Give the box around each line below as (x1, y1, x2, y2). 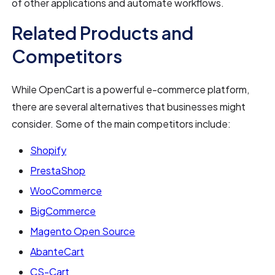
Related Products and (12, 21, 194, 44)
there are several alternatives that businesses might (12, 99, 246, 113)
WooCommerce (30, 184, 103, 197)
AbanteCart (30, 244, 85, 258)
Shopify (30, 143, 67, 157)
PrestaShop (30, 163, 86, 177)
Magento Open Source (30, 224, 136, 238)
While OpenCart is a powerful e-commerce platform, (12, 82, 250, 96)
